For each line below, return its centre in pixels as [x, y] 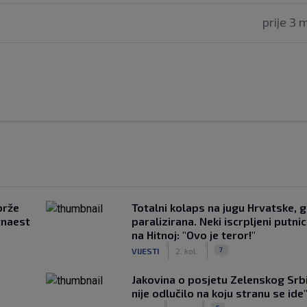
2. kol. [186, 250]
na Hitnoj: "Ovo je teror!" [193, 235]
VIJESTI [145, 250]
